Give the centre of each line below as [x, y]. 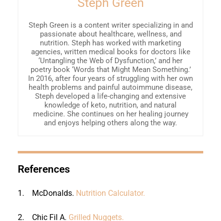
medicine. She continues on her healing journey [110, 114]
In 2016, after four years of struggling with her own [110, 79]
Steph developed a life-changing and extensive [110, 96]
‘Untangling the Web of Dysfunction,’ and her [110, 61]
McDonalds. [54, 193]
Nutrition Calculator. [110, 193]
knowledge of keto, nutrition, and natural [110, 105]
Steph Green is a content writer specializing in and [110, 25]
